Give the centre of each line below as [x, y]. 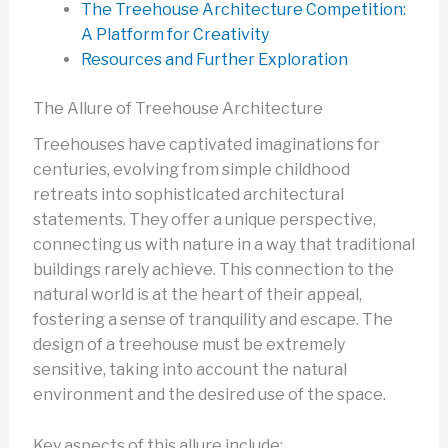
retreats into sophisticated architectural [188, 195]
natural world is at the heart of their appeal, [197, 295]
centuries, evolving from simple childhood [191, 170]
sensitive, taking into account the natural [189, 370]
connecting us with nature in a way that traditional [223, 245]
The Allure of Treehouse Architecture [177, 109]
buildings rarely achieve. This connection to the [213, 270]
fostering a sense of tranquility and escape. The [212, 320]
